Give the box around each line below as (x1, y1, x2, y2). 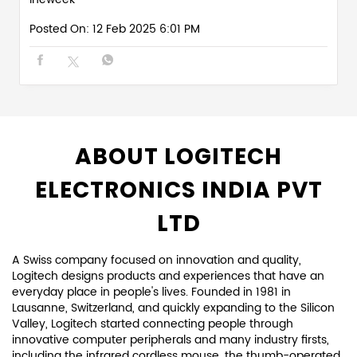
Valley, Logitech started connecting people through (12, 314, 293, 333)
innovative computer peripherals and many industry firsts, (12, 330, 329, 349)
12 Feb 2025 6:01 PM (92, 19, 200, 38)
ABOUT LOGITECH (75, 140, 282, 172)
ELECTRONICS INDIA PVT (34, 174, 323, 206)
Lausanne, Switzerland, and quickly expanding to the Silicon (12, 298, 335, 317)
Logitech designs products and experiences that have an (12, 266, 324, 285)
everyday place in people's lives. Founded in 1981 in (12, 282, 291, 301)
